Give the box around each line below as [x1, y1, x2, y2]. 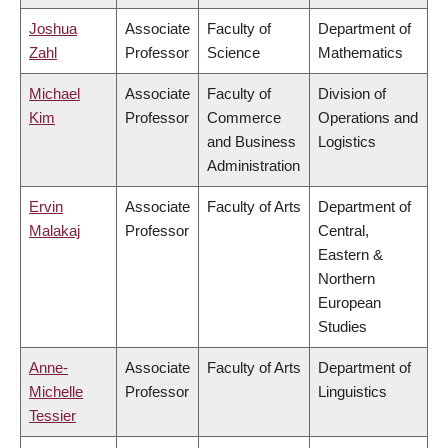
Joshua [29, 20, 77, 38]
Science [207, 44, 260, 62]
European [318, 294, 381, 312]
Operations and [318, 109, 418, 127]
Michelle [29, 383, 83, 401]
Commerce [207, 109, 281, 127]
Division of [318, 85, 386, 103]
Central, [318, 222, 369, 240]
